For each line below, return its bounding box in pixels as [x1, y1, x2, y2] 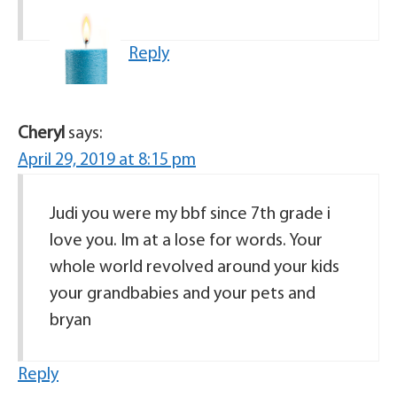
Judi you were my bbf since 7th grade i [50, 206, 331, 224]
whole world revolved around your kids [50, 259, 339, 277]
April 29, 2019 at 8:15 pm [18, 152, 196, 170]
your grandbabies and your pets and [50, 285, 315, 304]
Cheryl [18, 125, 65, 144]
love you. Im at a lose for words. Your [50, 232, 323, 251]
